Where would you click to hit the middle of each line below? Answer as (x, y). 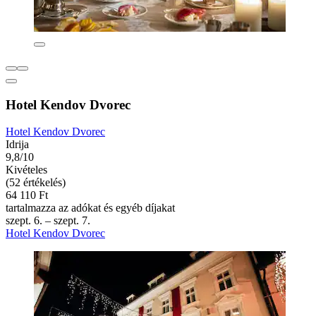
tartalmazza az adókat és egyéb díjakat (90, 208)
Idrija (17, 145)
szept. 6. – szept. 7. (48, 221)
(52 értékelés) (36, 183)
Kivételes (26, 170)
